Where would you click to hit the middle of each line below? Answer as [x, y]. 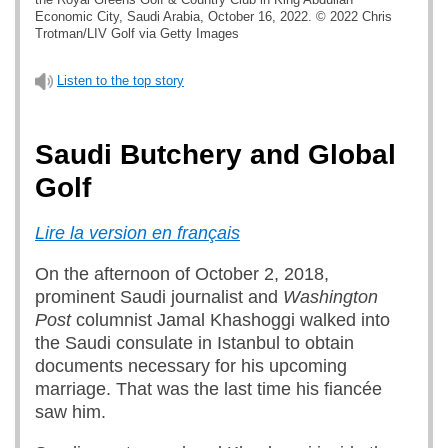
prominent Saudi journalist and [159, 297]
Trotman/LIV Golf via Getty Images [137, 33]
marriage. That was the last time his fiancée [208, 389]
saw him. [70, 412]
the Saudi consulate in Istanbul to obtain [194, 343]
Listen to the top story [120, 80]
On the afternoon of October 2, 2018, [182, 274]
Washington [330, 297]
